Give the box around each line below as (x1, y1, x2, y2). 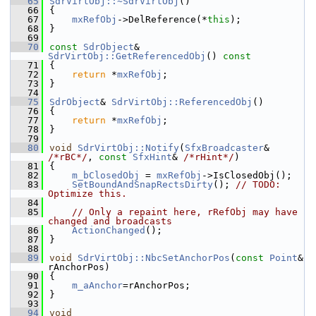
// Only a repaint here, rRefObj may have (72, 207, 298, 217)
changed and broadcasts (48, 216, 172, 226)
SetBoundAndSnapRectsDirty (72, 179, 213, 190)
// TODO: (236, 179, 281, 190)
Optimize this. (48, 188, 127, 199)
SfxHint (133, 152, 172, 162)
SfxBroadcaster (185, 142, 264, 153)
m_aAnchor (72, 280, 123, 291)
